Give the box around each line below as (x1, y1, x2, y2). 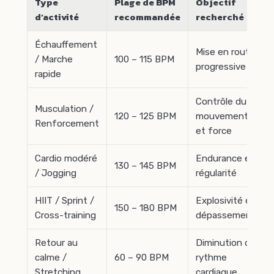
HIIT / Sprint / (35, 194, 94, 206)
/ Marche (35, 53, 73, 65)
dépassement (196, 209, 256, 221)
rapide (35, 68, 61, 80)
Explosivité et (196, 194, 255, 206)
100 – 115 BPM (114, 53, 174, 65)
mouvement (196, 110, 248, 122)
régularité (196, 167, 237, 179)
